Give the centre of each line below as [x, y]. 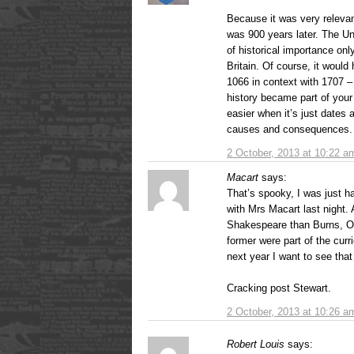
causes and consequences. [290, 129]
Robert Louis [256, 344]
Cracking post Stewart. [279, 288]
